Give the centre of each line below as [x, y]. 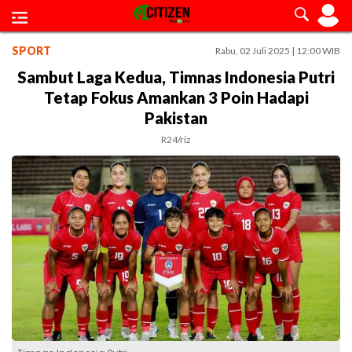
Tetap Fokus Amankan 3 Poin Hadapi [176, 97]
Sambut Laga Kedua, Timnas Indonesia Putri [176, 77]
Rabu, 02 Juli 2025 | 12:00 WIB [278, 51]
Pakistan [176, 118]
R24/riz [176, 139]
